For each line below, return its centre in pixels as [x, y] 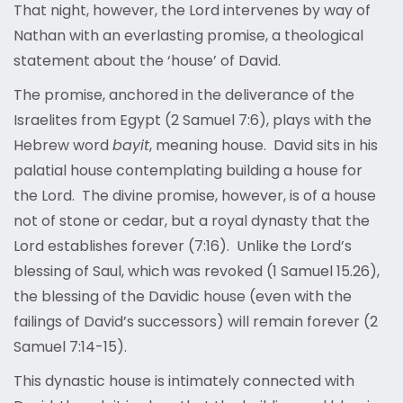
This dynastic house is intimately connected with [184, 381]
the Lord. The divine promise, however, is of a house [195, 196]
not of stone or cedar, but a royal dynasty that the [192, 221]
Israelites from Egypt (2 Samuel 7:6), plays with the [193, 121]
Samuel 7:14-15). [72, 347]
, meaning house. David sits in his [264, 146]
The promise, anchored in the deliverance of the [184, 95]
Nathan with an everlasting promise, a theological [188, 36]
